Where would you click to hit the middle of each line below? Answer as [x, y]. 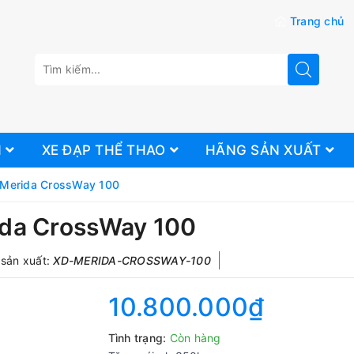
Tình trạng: [137, 338]
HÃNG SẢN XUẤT [265, 150]
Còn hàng [195, 338]
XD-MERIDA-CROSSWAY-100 [132, 260]
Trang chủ [316, 21]
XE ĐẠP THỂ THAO [105, 150]
